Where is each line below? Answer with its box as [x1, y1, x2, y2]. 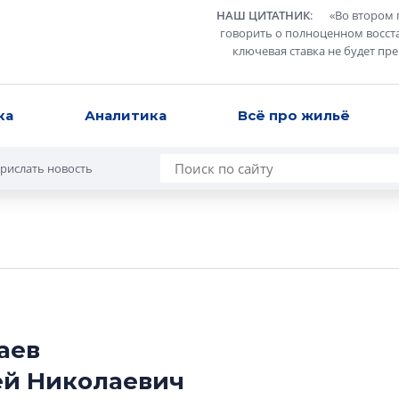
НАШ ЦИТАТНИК [216, 7, 310, 23]
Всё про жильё [237, 107, 350, 124]
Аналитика [84, 107, 167, 124]
